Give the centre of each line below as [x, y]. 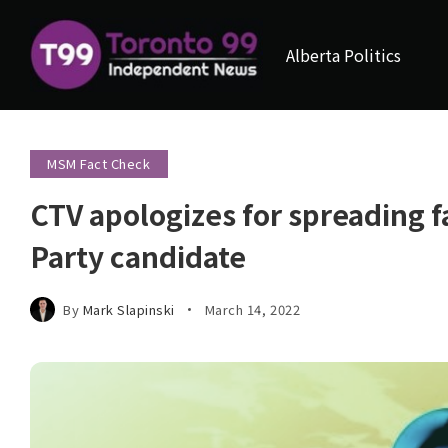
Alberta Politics [343, 55]
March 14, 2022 [252, 309]
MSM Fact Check [99, 164]
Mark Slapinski [128, 309]
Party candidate [138, 255]
